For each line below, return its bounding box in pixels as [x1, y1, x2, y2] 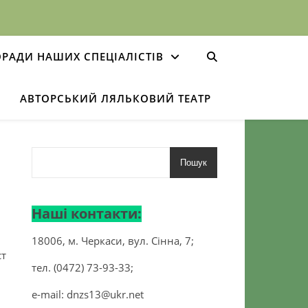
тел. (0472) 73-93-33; [32, 261, 133, 274]
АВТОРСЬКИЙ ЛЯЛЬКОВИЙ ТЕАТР [19, 91, 211, 105]
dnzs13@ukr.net [67, 287, 144, 301]
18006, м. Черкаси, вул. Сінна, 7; [32, 234, 194, 247]
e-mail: [32, 287, 67, 301]
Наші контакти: [32, 204, 142, 223]
